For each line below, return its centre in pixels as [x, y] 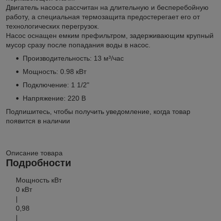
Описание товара [34, 153]
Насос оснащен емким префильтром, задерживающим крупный [110, 35]
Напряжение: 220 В [54, 98]
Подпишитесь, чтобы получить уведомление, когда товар [98, 111]
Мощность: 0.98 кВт [55, 71]
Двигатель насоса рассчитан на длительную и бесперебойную [107, 7]
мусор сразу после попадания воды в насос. [78, 45]
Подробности [38, 163]
